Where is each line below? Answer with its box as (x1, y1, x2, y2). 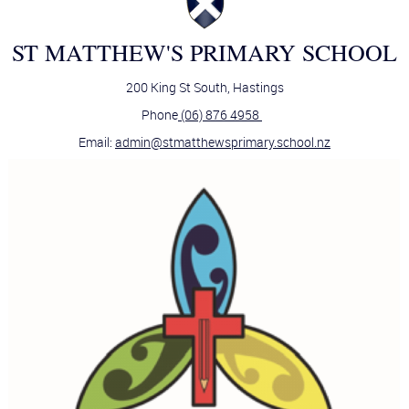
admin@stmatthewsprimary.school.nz (115, 133, 330, 152)
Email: (79, 133, 115, 152)
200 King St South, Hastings (125, 79, 284, 97)
